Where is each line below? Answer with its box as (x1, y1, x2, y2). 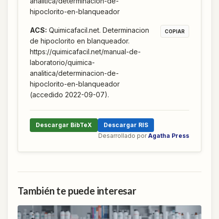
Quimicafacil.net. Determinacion (49, 26, 149, 35)
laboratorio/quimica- (30, 58, 95, 67)
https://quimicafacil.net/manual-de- (30, 47, 141, 56)
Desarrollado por (98, 132, 147, 140)
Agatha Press (148, 132, 189, 140)
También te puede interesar (18, 185, 136, 197)
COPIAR (165, 28, 185, 35)
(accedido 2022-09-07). (30, 90, 109, 99)
